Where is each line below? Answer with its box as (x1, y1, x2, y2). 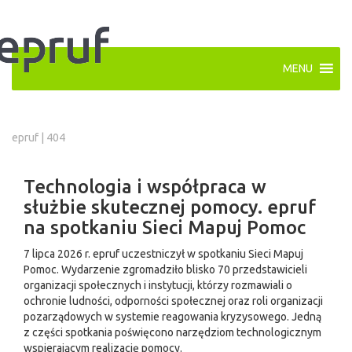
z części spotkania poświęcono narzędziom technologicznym (24, 326, 321, 339)
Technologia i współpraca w (24, 176, 266, 197)
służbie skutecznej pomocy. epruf (24, 196, 316, 218)
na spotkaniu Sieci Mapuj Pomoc (24, 217, 306, 238)
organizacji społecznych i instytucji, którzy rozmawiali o (24, 279, 292, 291)
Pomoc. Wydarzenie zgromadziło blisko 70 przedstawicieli (24, 263, 307, 276)
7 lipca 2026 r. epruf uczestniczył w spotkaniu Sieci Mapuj (24, 247, 303, 260)
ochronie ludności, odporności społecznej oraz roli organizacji (24, 295, 323, 307)
